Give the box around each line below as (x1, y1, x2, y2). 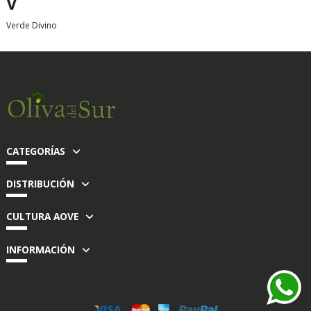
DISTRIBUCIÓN (6, 177, 74, 191)
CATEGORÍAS (6, 144, 65, 158)
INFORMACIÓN (6, 242, 75, 256)
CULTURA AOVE (6, 210, 78, 224)
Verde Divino (6, 19, 57, 32)
